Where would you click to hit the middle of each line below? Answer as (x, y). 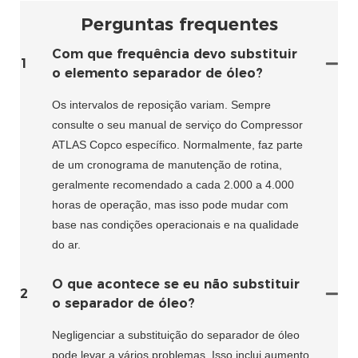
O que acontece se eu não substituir (176, 284)
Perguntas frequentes (179, 24)
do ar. (66, 245)
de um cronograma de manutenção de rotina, (167, 165)
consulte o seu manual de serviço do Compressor (177, 125)
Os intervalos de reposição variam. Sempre (161, 105)
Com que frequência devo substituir (175, 54)
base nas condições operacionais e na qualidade (175, 225)
